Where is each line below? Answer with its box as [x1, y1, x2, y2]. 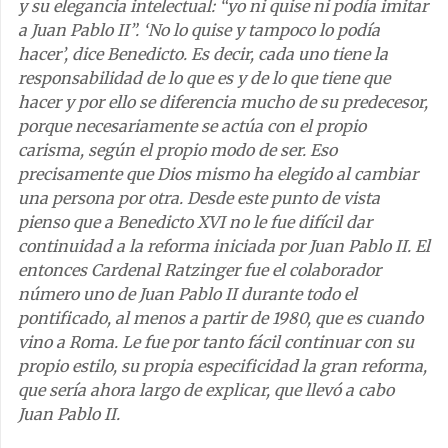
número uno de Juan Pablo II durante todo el [18, 283, 357, 304]
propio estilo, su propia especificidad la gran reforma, [18, 355, 427, 376]
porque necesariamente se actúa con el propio [18, 115, 366, 136]
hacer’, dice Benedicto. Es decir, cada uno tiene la [18, 43, 388, 64]
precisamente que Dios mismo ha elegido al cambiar [18, 163, 418, 184]
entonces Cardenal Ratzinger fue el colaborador [18, 259, 381, 280]
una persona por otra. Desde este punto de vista [18, 187, 380, 208]
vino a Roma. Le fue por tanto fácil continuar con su [18, 331, 414, 352]
